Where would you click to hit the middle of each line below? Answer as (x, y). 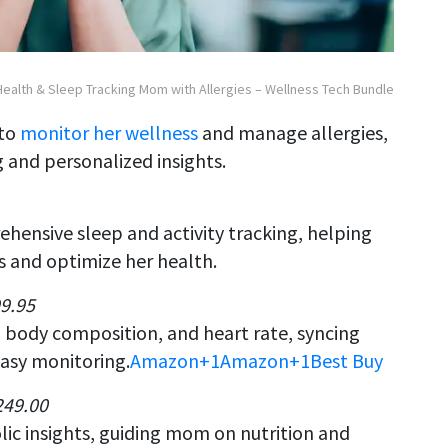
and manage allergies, (293, 133)
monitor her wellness (109, 133)
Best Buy (346, 361)
